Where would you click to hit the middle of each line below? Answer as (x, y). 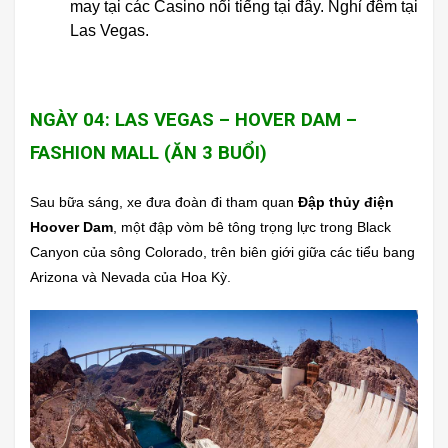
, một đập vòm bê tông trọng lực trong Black (252, 226)
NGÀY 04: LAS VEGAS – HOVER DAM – (193, 119)
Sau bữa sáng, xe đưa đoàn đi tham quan (164, 201)
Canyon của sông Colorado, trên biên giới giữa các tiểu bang (222, 251)
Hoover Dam (71, 226)
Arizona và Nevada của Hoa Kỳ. (130, 276)
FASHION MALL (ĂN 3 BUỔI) (148, 152)
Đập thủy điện (346, 201)
